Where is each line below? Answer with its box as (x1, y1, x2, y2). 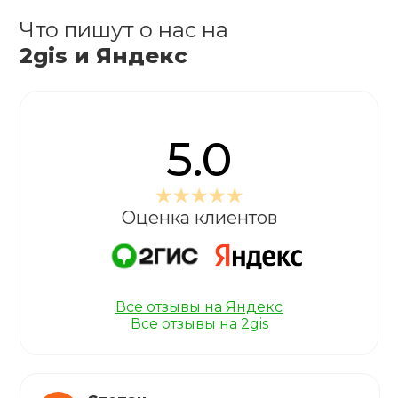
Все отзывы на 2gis (130, 315, 268, 332)
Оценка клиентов (121, 207, 277, 228)
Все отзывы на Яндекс (115, 298, 283, 315)
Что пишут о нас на (20, 17, 229, 43)
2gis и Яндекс (20, 43, 188, 68)
